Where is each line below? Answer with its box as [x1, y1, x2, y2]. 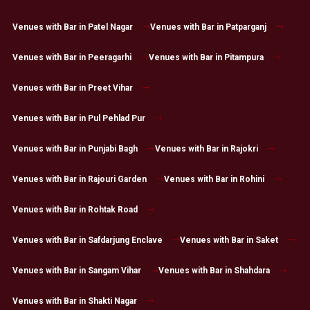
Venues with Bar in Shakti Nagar [12, 296, 137, 307]
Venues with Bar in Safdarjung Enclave [12, 235, 163, 246]
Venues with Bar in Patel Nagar [12, 22, 133, 33]
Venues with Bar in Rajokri [154, 144, 258, 154]
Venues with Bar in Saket [179, 235, 278, 246]
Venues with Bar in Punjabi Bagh [12, 144, 138, 154]
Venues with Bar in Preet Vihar [12, 83, 133, 93]
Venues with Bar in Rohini [163, 174, 264, 185]
